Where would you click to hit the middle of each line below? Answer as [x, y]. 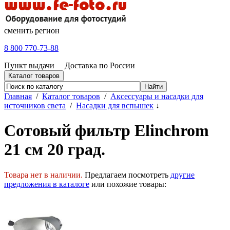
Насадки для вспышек [115, 105]
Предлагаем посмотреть [127, 175]
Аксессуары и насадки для [157, 96]
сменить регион [32, 30]
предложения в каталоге [47, 184]
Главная [18, 96]
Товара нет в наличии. [43, 175]
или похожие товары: [128, 184]
